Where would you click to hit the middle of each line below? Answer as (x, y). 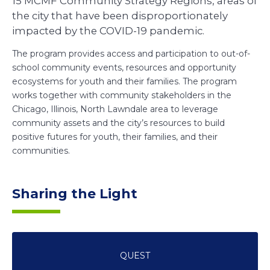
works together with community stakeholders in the (122, 96)
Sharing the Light (75, 193)
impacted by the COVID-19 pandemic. (108, 31)
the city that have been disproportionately (120, 16)
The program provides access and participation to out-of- (131, 54)
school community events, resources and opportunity (124, 68)
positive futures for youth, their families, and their (115, 137)
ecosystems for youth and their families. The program (124, 82)
